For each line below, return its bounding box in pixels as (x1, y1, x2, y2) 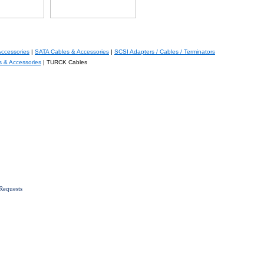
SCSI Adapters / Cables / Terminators (114, 48, 215, 55)
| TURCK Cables (41, 59, 87, 65)
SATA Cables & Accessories (35, 48, 109, 55)
